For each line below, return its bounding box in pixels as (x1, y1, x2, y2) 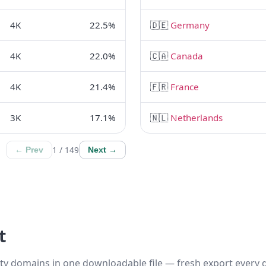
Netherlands (170, 111, 223, 123)
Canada (170, 49, 203, 62)
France (170, 80, 199, 93)
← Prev (15, 145, 43, 154)
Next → (88, 145, 117, 154)
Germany (170, 18, 210, 31)
